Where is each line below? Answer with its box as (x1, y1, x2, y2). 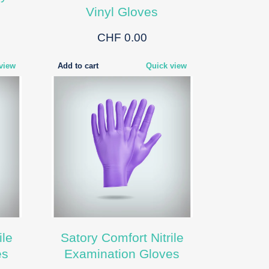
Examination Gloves (64, 246, 180, 261)
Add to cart (57, 61, 98, 70)
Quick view (145, 61, 187, 70)
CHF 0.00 (97, 31, 147, 44)
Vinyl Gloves (86, 4, 159, 19)
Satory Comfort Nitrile (60, 230, 184, 244)
